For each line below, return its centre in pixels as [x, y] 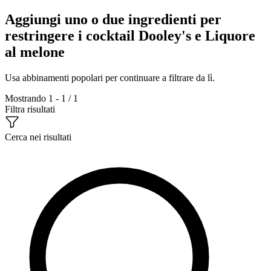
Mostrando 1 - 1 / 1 [41, 98]
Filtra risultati [30, 109]
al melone [35, 52]
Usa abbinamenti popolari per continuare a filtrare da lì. [110, 77]
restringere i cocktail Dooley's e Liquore [130, 35]
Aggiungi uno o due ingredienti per [113, 19]
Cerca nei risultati [38, 137]
